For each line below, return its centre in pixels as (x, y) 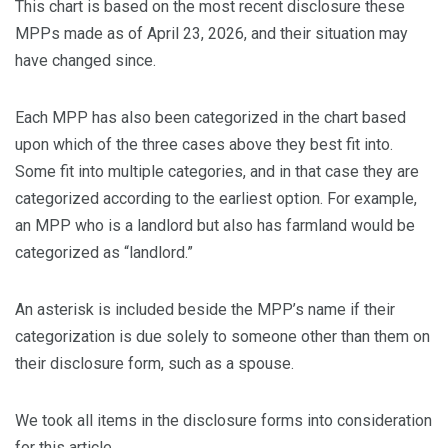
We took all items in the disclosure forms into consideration (223, 421)
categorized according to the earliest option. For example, (216, 199)
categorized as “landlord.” (106, 253)
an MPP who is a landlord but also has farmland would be (215, 226)
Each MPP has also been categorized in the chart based (210, 118)
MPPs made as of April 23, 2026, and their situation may (211, 34)
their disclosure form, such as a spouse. (156, 364)
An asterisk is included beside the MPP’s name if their (205, 310)
